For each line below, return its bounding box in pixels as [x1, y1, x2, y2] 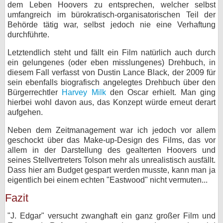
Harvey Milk [62, 88, 106, 97]
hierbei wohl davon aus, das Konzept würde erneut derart [7, 98, 216, 107]
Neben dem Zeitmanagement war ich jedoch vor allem [7, 126, 216, 134]
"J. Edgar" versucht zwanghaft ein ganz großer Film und [7, 212, 216, 220]
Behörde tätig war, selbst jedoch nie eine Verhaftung [7, 20, 216, 29]
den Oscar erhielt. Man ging [106, 88, 216, 97]
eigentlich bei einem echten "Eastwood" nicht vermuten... [7, 176, 208, 184]
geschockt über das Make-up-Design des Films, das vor [7, 136, 216, 144]
